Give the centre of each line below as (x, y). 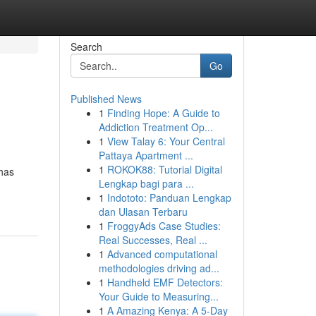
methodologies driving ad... (159, 268)
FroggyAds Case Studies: (164, 226)
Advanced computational (162, 254)
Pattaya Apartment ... (146, 155)
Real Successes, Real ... (153, 240)
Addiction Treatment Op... (156, 127)
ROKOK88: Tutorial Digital (164, 169)
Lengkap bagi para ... (146, 183)
